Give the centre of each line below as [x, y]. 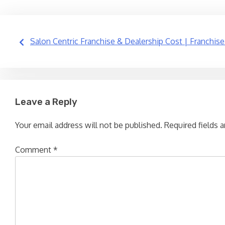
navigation [55, 68]
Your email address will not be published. [89, 125]
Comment [34, 149]
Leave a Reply [46, 102]
